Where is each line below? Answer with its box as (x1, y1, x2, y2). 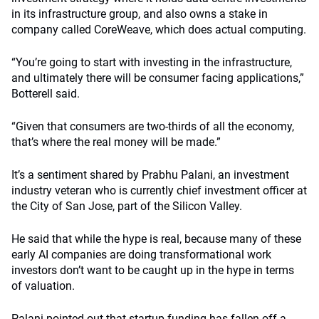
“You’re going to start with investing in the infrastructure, (11, 56, 292, 69)
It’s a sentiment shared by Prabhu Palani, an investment (11, 168, 289, 182)
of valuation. (11, 279, 75, 293)
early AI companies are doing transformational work (11, 248, 271, 261)
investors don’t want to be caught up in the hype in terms (11, 263, 294, 277)
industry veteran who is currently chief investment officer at (11, 184, 307, 197)
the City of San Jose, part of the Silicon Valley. (11, 199, 242, 213)
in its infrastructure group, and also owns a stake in (11, 7, 268, 21)
